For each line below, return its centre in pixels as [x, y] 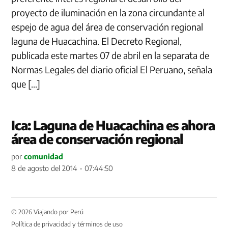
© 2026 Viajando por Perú [48, 211]
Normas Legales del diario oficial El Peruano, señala [112, 69]
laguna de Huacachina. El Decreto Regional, [97, 41]
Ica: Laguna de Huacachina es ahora [113, 125]
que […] [26, 83]
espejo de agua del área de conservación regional [107, 26]
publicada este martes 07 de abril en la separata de [110, 55]
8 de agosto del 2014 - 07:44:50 [62, 168]
